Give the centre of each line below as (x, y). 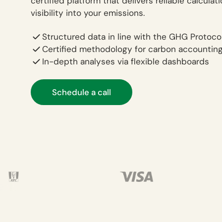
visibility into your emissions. (87, 13)
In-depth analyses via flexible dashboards (125, 61)
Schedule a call (81, 92)
